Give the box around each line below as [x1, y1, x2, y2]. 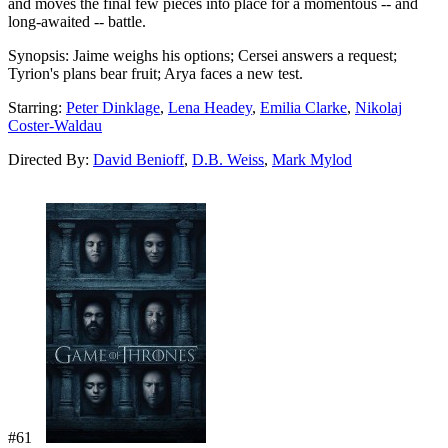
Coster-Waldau [8, 116, 102, 134]
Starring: [8, 98, 66, 116]
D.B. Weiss [192, 150, 264, 168]
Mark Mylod [272, 150, 352, 168]
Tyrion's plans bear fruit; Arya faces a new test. [8, 64, 303, 82]
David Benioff [93, 150, 184, 168]
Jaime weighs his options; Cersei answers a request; [69, 46, 397, 64]
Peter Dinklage [66, 98, 160, 116]
